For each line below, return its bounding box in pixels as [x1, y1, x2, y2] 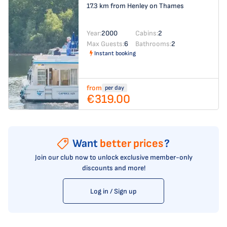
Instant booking [94, 49, 136, 57]
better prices [100, 137, 163, 150]
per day [105, 84, 124, 92]
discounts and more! [82, 164, 145, 172]
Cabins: [135, 28, 158, 37]
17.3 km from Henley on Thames [87, 2, 184, 10]
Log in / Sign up [90, 186, 137, 196]
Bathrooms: [135, 39, 171, 48]
